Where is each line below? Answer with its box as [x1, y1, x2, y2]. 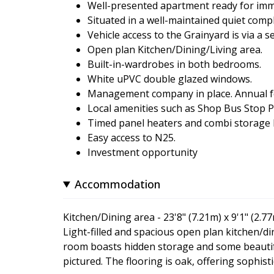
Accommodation [75, 176, 161, 191]
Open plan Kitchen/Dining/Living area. [87, 42, 262, 56]
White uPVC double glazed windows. [87, 72, 252, 86]
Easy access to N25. [87, 130, 176, 144]
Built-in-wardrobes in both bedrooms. [87, 57, 261, 71]
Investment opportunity [87, 145, 198, 159]
